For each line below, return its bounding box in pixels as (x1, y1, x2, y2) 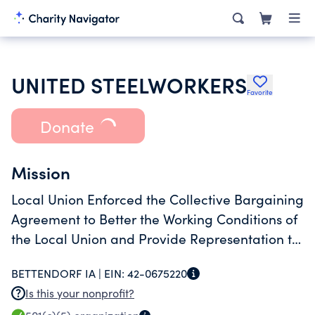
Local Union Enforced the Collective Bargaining (11, 190, 304, 208)
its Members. (11, 249, 91, 267)
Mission (11, 160, 70, 184)
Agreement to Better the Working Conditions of (11, 210, 297, 228)
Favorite (247, 87, 273, 97)
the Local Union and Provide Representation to (11, 229, 300, 247)
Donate (39, 115, 94, 137)
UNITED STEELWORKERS (11, 70, 247, 99)
